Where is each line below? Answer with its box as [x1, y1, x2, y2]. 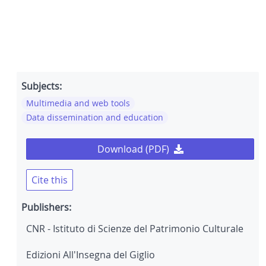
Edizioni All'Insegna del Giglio [26, 248, 155, 262]
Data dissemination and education [26, 112, 163, 123]
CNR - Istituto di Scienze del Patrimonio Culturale [26, 222, 243, 236]
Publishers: [21, 201, 71, 214]
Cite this [31, 173, 68, 187]
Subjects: [21, 80, 62, 93]
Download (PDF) [97, 142, 169, 156]
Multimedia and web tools [26, 97, 130, 109]
